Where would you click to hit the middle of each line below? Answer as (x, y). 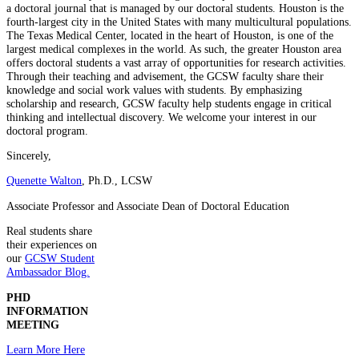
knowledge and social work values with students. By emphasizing (154, 89)
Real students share (49, 231)
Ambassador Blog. (48, 272)
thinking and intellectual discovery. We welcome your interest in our (161, 117)
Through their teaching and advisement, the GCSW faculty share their (165, 76)
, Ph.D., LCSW (117, 181)
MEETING (33, 324)
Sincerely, (29, 155)
